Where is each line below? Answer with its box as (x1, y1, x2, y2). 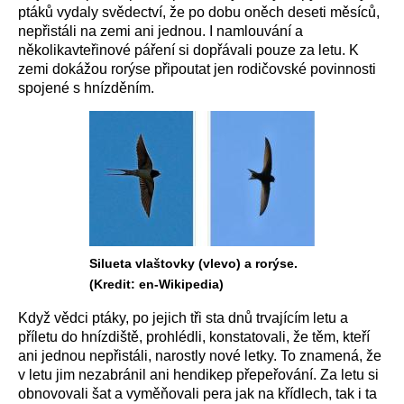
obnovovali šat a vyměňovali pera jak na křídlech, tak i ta (18, 386, 377, 401)
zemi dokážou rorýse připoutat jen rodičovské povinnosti (18, 61, 376, 77)
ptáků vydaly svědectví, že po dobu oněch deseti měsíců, (18, 5, 380, 20)
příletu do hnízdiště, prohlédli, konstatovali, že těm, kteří (18, 329, 370, 344)
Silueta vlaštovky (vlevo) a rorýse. (89, 256, 298, 271)
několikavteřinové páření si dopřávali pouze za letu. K (18, 42, 359, 58)
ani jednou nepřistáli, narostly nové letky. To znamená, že (18, 348, 381, 363)
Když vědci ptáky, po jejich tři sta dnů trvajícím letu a (18, 310, 348, 326)
